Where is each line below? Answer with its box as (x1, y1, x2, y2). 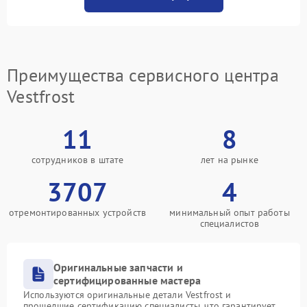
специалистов (199, 217, 260, 230)
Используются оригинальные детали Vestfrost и (23, 288, 232, 301)
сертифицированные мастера (53, 273, 201, 287)
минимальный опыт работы (169, 206, 290, 219)
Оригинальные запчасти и (53, 260, 183, 274)
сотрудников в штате (31, 153, 124, 166)
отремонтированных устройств (8, 206, 147, 219)
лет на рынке (201, 153, 258, 166)
